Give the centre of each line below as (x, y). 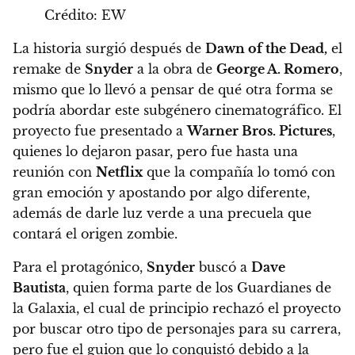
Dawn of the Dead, (266, 49)
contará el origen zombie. (95, 234)
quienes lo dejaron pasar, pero (112, 152)
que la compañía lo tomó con (239, 172)
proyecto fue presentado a (100, 131)
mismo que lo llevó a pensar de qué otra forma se (173, 90)
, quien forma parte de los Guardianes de (198, 288)
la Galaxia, (48, 309)
